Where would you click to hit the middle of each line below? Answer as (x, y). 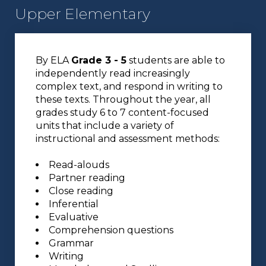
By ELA (53, 61)
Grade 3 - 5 (99, 61)
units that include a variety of (105, 126)
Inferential (74, 204)
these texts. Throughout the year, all (123, 100)
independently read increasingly (113, 74)
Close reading (81, 191)
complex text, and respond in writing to (129, 87)
